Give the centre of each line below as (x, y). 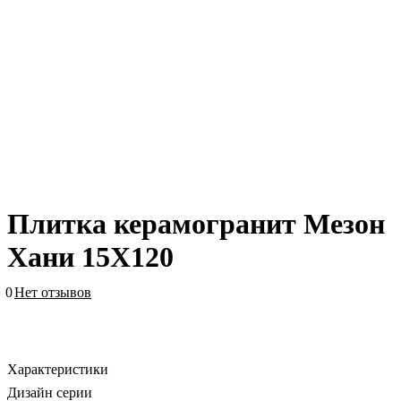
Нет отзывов (53, 293)
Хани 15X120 (90, 257)
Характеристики (58, 370)
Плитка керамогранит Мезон (196, 224)
